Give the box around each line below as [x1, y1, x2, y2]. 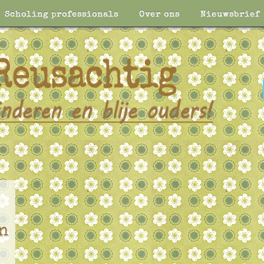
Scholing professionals [5, 11, 118, 19]
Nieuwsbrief [200, 11, 260, 19]
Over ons [139, 11, 180, 19]
